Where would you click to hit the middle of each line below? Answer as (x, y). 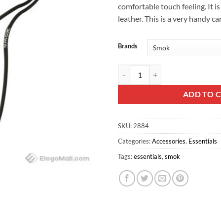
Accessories (169, 141)
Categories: (135, 141)
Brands (128, 46)
